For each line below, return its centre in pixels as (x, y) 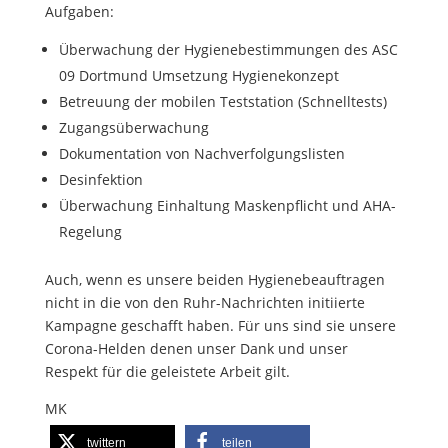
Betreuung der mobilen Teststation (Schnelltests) (222, 101)
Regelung (90, 231)
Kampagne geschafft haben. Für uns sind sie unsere (220, 325)
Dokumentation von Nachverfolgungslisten (201, 153)
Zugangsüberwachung (133, 127)
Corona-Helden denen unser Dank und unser (196, 348)
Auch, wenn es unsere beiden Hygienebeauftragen (214, 279)
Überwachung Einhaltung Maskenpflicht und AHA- (227, 205)
